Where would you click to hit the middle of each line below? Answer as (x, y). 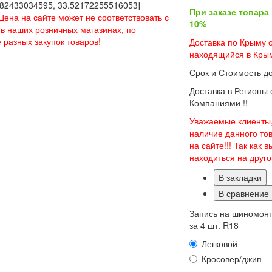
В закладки (240, 177)
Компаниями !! (219, 103)
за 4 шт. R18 (214, 225)
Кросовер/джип (232, 259)
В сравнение (244, 193)
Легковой (220, 243)
